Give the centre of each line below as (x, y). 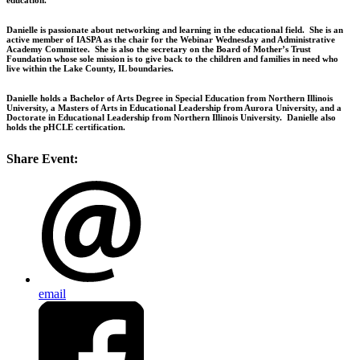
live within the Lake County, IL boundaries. (91, 68)
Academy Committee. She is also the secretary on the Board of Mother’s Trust (159, 49)
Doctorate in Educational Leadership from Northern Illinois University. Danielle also (171, 117)
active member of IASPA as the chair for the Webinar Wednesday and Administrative (171, 39)
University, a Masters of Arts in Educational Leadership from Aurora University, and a (174, 107)
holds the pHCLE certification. (66, 127)
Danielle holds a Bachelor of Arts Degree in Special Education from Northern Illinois (170, 98)
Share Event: (42, 158)
